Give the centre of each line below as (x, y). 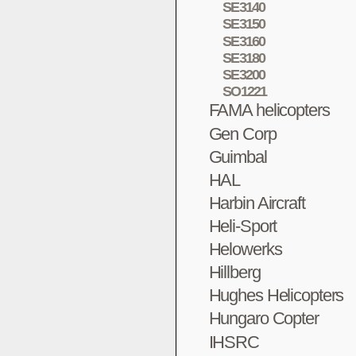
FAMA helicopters (269, 110)
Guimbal (238, 157)
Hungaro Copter (263, 319)
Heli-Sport (243, 226)
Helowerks (245, 250)
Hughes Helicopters (276, 296)
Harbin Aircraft (257, 203)
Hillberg (234, 273)
